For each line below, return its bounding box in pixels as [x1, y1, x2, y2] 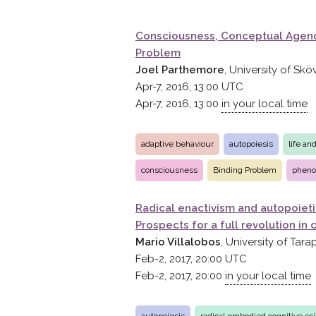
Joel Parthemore [135, 63, 224, 76]
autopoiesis [229, 139, 273, 149]
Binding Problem [213, 165, 276, 175]
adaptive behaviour [141, 139, 214, 149]
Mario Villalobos [135, 236, 221, 248]
